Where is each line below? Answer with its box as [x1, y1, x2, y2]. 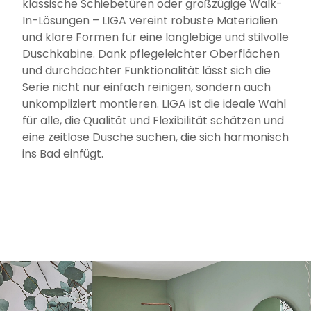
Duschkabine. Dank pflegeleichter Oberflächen [22, 45, 280, 62]
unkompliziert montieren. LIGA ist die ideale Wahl [22, 95, 286, 112]
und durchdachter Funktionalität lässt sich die [22, 62, 271, 78]
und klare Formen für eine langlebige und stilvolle [22, 28, 289, 45]
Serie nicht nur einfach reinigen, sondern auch [22, 78, 271, 95]
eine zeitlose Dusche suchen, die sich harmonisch [22, 128, 289, 145]
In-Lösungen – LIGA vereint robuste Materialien [22, 12, 278, 28]
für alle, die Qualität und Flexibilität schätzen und [22, 112, 284, 128]
